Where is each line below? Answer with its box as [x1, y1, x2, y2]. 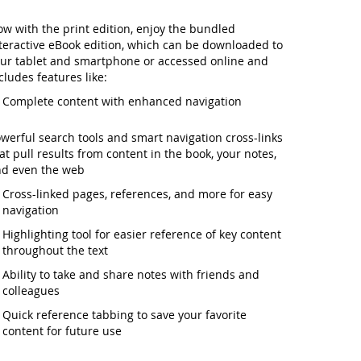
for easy [226, 186, 272, 201]
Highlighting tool [2, 226, 92, 242]
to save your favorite [133, 307, 247, 322]
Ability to [2, 267, 53, 282]
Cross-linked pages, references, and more [2, 186, 226, 201]
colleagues [2, 283, 60, 298]
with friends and [166, 267, 259, 282]
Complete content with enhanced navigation [2, 93, 242, 109]
